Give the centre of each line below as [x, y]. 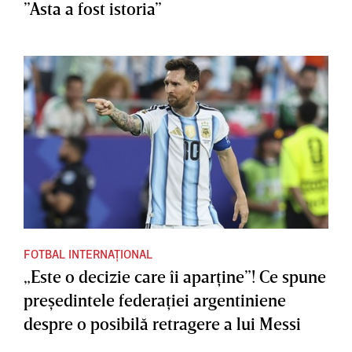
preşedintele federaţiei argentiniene [155, 299]
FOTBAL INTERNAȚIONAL [88, 253]
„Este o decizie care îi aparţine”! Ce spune [175, 276]
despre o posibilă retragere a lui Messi [162, 323]
